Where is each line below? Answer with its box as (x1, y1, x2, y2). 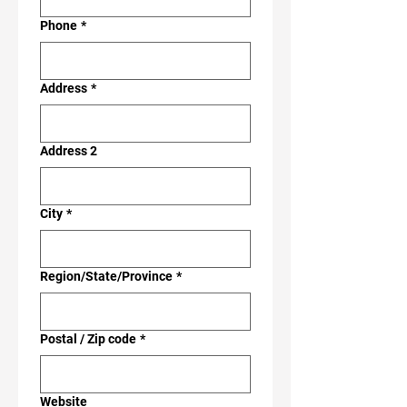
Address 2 (40, 143, 97, 158)
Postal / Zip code (40, 331, 136, 346)
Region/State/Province (40, 268, 173, 283)
